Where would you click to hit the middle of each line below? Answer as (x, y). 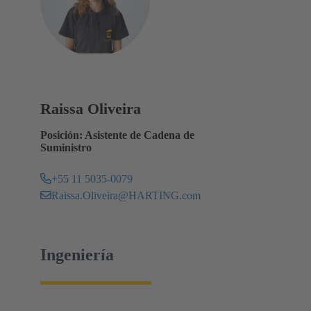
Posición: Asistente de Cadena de (117, 135)
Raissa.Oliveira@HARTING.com (126, 195)
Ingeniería (77, 254)
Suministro (66, 147)
